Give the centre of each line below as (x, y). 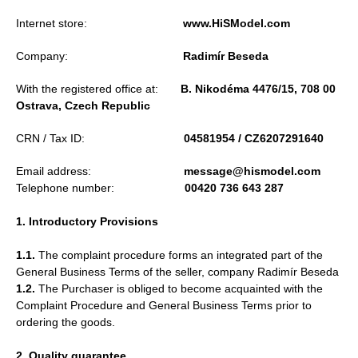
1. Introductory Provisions (87, 221)
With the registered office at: (98, 89)
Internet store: (99, 23)
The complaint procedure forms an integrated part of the (179, 255)
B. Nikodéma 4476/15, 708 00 (258, 89)
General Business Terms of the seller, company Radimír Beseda (177, 272)
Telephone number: (100, 188)
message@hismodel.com (252, 171)
